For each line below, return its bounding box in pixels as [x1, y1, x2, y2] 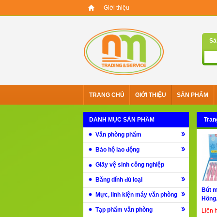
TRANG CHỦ [89, 92, 124, 99]
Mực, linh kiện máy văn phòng [95, 191, 177, 199]
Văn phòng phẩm [95, 131, 141, 139]
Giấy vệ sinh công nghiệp [95, 161, 164, 169]
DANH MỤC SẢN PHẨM [89, 116, 155, 124]
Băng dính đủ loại [95, 176, 142, 184]
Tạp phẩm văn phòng [95, 206, 153, 214]
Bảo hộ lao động [95, 146, 139, 154]
